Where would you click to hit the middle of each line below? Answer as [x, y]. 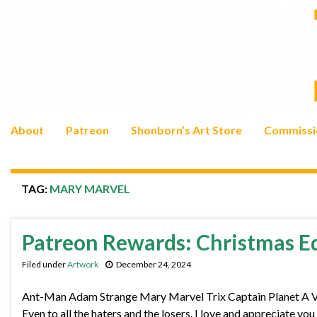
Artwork [83, 265]
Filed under [45, 265]
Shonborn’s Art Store [186, 130]
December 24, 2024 [154, 265]
